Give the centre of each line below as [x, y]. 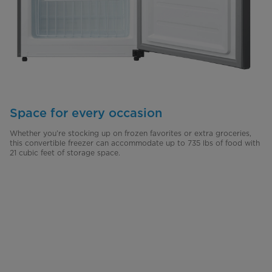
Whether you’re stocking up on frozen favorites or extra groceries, [131, 133]
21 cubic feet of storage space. [65, 152]
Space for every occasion [86, 113]
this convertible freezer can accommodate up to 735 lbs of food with [135, 143]
